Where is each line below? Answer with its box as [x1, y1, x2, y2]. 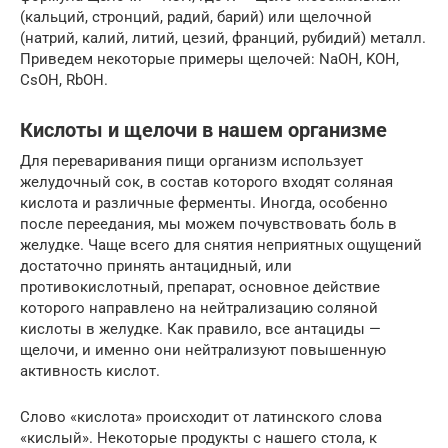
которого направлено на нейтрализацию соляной [20, 298, 378, 317]
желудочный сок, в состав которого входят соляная [20, 172, 393, 191]
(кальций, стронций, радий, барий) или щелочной [20, 7, 372, 26]
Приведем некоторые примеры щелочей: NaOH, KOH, [20, 49, 399, 68]
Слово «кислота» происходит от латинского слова [20, 407, 382, 426]
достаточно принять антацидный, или [20, 256, 292, 275]
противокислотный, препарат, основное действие [20, 277, 380, 296]
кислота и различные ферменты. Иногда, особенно [20, 193, 388, 212]
